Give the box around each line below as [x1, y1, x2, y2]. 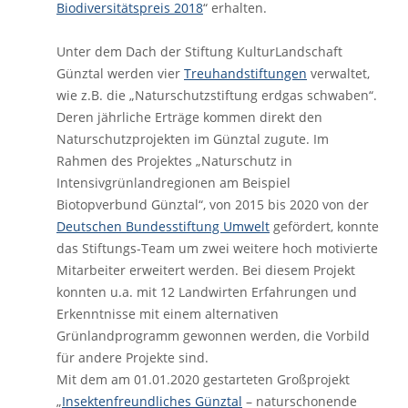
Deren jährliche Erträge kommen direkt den [56, 108, 322, 126]
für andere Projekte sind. [56, 349, 209, 366]
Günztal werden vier [56, 65, 184, 82]
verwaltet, [307, 65, 370, 82]
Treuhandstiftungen [184, 65, 307, 82]
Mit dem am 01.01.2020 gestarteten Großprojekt [56, 371, 350, 388]
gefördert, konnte [270, 218, 379, 235]
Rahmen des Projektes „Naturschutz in [56, 152, 292, 169]
